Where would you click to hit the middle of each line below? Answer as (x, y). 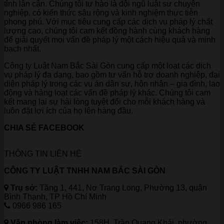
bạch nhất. (22, 49)
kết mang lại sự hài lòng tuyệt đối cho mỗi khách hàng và (104, 102)
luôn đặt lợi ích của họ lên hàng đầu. (68, 111)
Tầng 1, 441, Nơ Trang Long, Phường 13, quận (122, 188)
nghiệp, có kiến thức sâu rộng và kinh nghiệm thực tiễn (101, 13)
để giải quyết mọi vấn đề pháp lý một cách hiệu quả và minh (110, 40)
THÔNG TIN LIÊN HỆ (43, 154)
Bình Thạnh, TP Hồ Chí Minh (55, 197)
